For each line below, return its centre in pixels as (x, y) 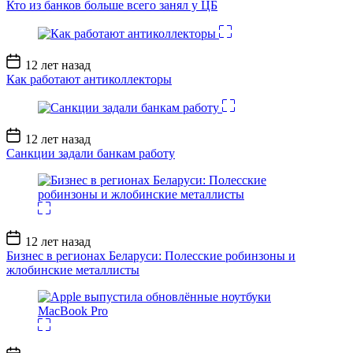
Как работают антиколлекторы (89, 79)
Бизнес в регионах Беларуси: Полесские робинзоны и (151, 255)
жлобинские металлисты (73, 269)
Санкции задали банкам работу (91, 153)
